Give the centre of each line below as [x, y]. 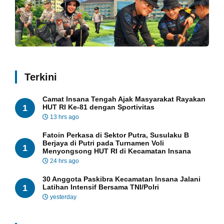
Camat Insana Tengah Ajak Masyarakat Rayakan [124, 99]
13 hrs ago [64, 117]
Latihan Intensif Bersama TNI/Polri [101, 187]
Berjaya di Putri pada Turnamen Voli [103, 143]
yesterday [62, 197]
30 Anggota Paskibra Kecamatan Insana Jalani [121, 179]
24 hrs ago [64, 161]
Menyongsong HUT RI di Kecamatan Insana [117, 151]
